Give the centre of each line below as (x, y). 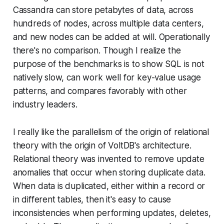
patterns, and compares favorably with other (100, 91)
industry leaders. (45, 104)
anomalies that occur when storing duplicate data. (109, 172)
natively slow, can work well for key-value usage (107, 77)
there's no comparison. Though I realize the (97, 50)
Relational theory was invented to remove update (108, 159)
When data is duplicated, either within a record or (109, 186)
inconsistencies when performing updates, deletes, (112, 213)
